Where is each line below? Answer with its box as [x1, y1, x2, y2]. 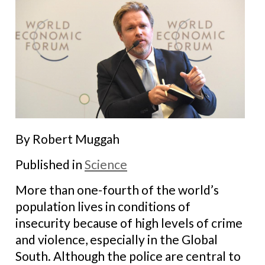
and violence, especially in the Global [15, 231, 218, 247]
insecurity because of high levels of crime [15, 215, 243, 230]
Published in [15, 156, 85, 172]
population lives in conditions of [15, 198, 190, 214]
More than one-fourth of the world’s [15, 182, 219, 197]
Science [85, 156, 127, 172]
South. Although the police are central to [15, 248, 241, 263]
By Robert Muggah [15, 131, 119, 146]
